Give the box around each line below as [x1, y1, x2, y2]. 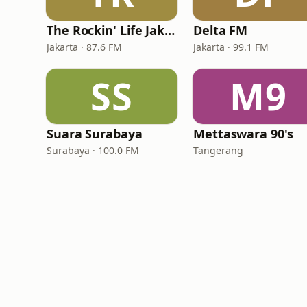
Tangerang [193, 144, 243, 157]
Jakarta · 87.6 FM [47, 40, 122, 53]
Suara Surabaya [47, 125, 143, 142]
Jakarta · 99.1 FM [193, 40, 269, 53]
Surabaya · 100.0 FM [47, 144, 139, 157]
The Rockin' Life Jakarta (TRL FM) [164, 22, 175, 38]
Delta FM [193, 22, 248, 38]
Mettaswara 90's [193, 125, 293, 142]
